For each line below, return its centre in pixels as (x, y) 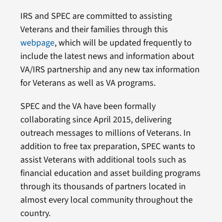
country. (35, 214)
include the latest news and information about (107, 56)
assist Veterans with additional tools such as (103, 160)
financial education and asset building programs (110, 173)
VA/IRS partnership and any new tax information (110, 70)
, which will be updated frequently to (123, 43)
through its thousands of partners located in (103, 187)
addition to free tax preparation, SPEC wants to (108, 147)
